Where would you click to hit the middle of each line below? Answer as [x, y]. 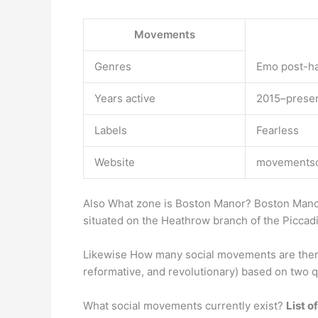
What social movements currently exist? [185, 305]
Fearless [278, 130]
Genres [113, 66]
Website [115, 162]
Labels [111, 130]
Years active [125, 98]
